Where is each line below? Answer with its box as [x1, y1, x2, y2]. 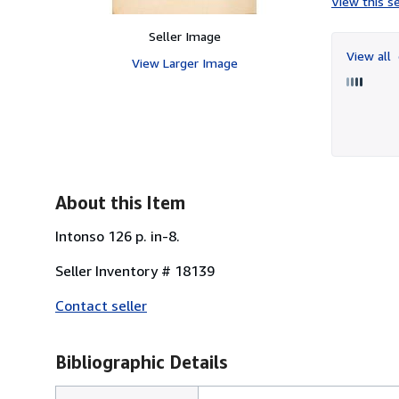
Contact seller [55, 296, 147, 314]
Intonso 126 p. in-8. [55, 226, 180, 245]
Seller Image [148, 28, 221, 44]
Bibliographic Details [55, 351, 227, 372]
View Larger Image [131, 54, 238, 70]
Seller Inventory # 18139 [55, 261, 215, 280]
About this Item [55, 191, 185, 213]
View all [346, 47, 395, 63]
